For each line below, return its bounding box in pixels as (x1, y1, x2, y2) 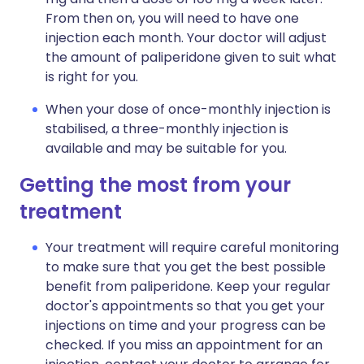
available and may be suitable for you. (45, 139, 287, 158)
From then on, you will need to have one (45, 9, 299, 28)
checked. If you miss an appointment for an (45, 336, 323, 354)
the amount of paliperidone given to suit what (45, 48, 336, 67)
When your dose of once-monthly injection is (45, 100, 331, 119)
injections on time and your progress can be (45, 316, 326, 335)
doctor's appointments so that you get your (45, 297, 325, 315)
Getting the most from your (19, 171, 291, 198)
